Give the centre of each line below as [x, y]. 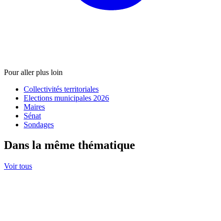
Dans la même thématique [70, 145]
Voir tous [18, 166]
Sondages [39, 124]
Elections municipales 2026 [66, 98]
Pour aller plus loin [33, 72]
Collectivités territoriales [61, 89]
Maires [34, 107]
